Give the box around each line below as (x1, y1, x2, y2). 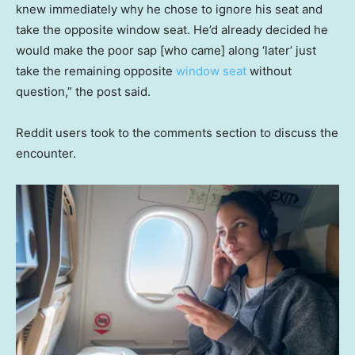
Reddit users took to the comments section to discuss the (16, 124, 338, 140)
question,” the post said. (16, 83, 154, 99)
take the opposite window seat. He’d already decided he (16, 21, 328, 37)
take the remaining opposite (16, 63, 176, 78)
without (246, 63, 292, 78)
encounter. (16, 145, 76, 161)
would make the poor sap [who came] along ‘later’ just (16, 42, 316, 58)
